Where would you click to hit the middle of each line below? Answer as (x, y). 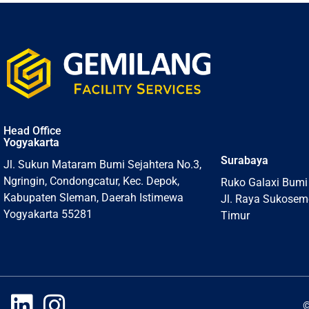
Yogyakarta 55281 (48, 214)
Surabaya (245, 160)
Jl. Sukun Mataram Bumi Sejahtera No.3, (102, 164)
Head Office (32, 130)
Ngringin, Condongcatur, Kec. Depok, (91, 181)
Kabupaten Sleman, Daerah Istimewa (93, 197)
